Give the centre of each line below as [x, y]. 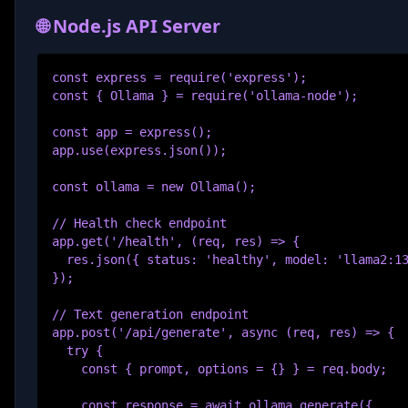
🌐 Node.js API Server [129, 26]
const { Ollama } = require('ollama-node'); [205, 96]
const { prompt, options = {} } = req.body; [219, 369]
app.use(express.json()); [139, 150]
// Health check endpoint [139, 223]
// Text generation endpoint [150, 314]
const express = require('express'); [179, 77]
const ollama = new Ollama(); [154, 187]
